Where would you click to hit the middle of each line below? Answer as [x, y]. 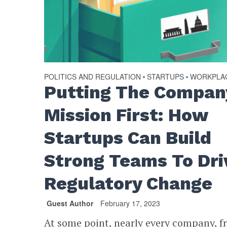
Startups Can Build [128, 138]
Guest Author [70, 203]
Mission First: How [126, 115]
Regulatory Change [131, 183]
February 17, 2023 [130, 203]
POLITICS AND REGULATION [93, 76]
